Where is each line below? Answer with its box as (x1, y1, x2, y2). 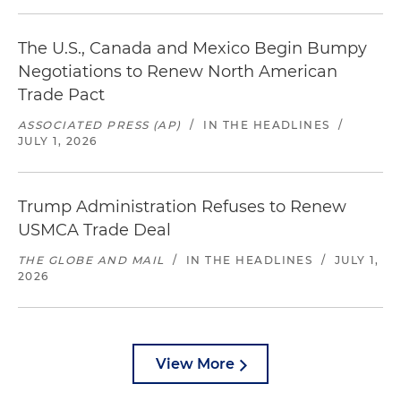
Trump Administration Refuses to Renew (18, 197, 346, 217)
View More (156, 355, 235, 372)
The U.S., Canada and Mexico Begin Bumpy (18, 38, 367, 58)
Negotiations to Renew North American (18, 62, 337, 81)
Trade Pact (18, 85, 105, 105)
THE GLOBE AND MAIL (18, 253, 165, 267)
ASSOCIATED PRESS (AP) (18, 118, 182, 132)
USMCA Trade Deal (18, 220, 171, 240)
